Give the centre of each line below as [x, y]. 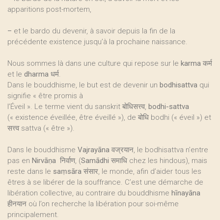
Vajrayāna [95, 150]
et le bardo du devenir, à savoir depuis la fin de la [94, 31]
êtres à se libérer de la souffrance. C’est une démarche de [105, 182]
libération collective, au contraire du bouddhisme [89, 193]
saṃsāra [67, 171]
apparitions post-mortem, [49, 9]
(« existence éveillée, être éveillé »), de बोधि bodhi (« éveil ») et [109, 117]
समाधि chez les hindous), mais [158, 161]
